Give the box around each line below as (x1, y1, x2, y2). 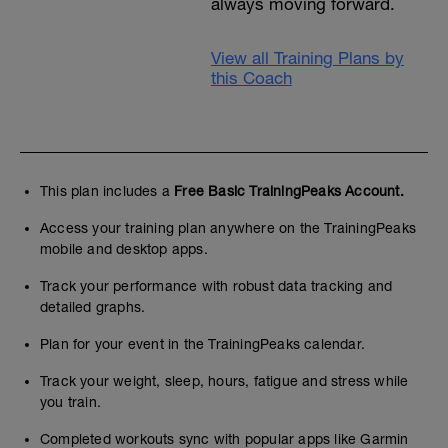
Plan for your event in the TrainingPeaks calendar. (40, 336, 365, 352)
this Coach (210, 68, 292, 88)
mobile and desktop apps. (40, 241, 208, 257)
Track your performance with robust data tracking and (40, 278, 393, 294)
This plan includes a (40, 183, 175, 199)
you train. (40, 394, 102, 410)
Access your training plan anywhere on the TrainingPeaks (40, 220, 417, 236)
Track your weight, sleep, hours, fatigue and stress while (40, 373, 409, 389)
